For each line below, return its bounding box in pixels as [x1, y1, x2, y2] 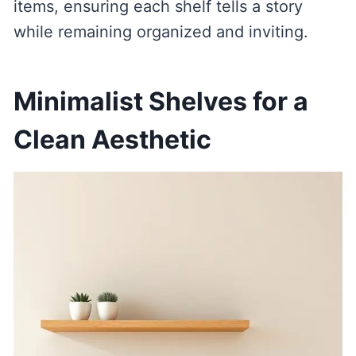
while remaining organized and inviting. [13, 22, 308, 42]
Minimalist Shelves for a [13, 86, 308, 118]
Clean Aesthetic [13, 124, 211, 156]
